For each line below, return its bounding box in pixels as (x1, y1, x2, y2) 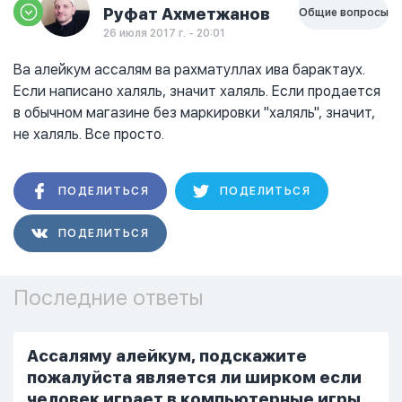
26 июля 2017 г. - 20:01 (103, 27, 225, 39)
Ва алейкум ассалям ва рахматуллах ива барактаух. (13, 61, 365, 78)
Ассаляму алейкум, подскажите (27, 346, 307, 365)
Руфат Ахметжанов (103, 4, 270, 23)
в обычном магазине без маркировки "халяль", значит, (13, 104, 375, 121)
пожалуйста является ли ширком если (27, 368, 362, 387)
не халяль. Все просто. (13, 126, 164, 143)
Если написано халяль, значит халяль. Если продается (13, 83, 380, 100)
